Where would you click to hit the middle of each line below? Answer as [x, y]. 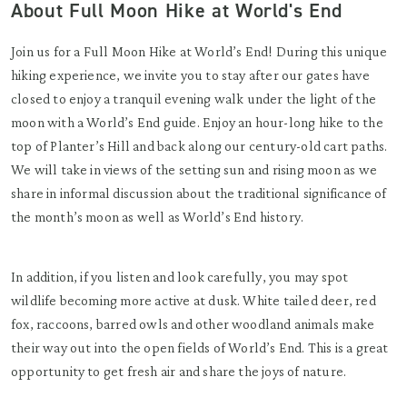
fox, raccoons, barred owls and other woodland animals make [193, 324]
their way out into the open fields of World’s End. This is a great [200, 347]
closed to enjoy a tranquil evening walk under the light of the [194, 99]
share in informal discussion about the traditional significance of [199, 193]
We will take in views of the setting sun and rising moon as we [194, 169]
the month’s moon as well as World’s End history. [158, 217]
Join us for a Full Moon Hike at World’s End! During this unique [199, 51]
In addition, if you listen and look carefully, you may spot [180, 277]
